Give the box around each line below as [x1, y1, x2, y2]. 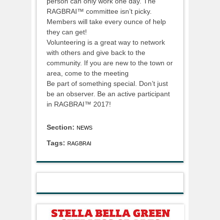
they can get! [47, 27, 87, 36]
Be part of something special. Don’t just [47, 79, 168, 87]
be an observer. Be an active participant [47, 89, 170, 98]
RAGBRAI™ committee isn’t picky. [47, 7, 152, 15]
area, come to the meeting [47, 69, 129, 77]
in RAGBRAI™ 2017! [47, 100, 111, 108]
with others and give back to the [47, 48, 145, 56]
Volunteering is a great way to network [47, 38, 165, 46]
